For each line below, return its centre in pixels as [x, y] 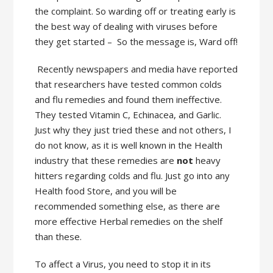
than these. [58, 237]
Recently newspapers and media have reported [138, 69]
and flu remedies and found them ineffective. [129, 100]
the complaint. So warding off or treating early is [136, 11]
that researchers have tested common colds [129, 84]
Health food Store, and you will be [106, 191]
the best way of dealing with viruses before [126, 27]
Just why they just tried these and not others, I [133, 130]
